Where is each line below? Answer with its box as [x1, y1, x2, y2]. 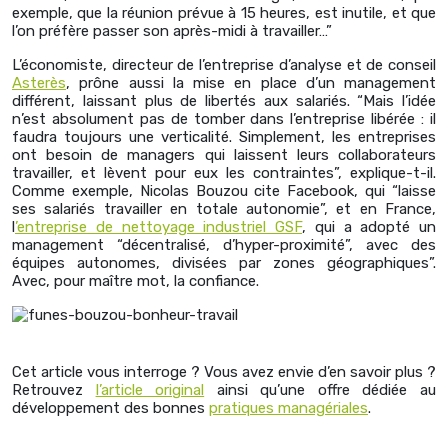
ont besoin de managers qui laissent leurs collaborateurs [12, 146, 436, 165]
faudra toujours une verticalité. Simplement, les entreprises [12, 128, 436, 147]
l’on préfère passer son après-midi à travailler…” [12, 22, 332, 41]
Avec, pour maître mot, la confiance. [12, 272, 259, 291]
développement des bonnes [12, 399, 209, 418]
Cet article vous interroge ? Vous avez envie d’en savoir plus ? [12, 363, 436, 382]
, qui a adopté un [302, 218, 436, 237]
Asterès [12, 74, 66, 93]
